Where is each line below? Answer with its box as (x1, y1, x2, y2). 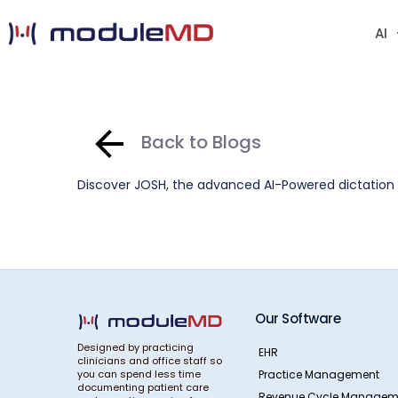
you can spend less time (77, 367, 201, 381)
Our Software (255, 309, 340, 328)
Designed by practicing (77, 340, 194, 354)
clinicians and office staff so (77, 354, 222, 368)
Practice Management (259, 366, 379, 382)
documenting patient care (77, 380, 209, 394)
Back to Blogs (141, 130, 261, 155)
